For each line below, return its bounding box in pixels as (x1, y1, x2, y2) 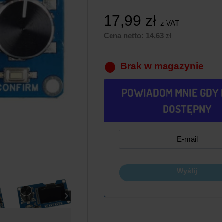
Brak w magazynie (120, 61, 204, 72)
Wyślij (177, 167, 198, 175)
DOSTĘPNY (163, 102, 212, 116)
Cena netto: (103, 31, 146, 40)
